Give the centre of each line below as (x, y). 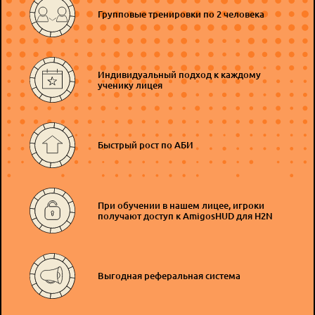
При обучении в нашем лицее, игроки (181, 205)
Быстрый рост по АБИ (146, 145)
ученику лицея (130, 85)
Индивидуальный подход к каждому (179, 74)
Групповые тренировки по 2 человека (181, 14)
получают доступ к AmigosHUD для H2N (185, 216)
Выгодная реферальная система (169, 276)
